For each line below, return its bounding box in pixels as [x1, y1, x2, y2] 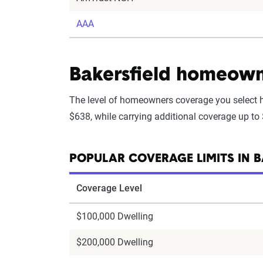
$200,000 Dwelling [76, 237, 153, 248]
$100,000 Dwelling [76, 211, 153, 222]
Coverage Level [76, 183, 142, 194]
